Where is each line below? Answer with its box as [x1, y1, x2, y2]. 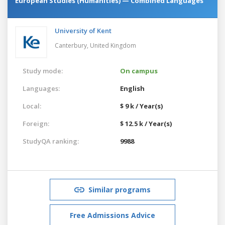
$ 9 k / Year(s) [120, 101, 163, 110]
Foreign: [23, 119, 49, 128]
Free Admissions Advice [70, 210, 155, 220]
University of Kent [55, 26, 111, 35]
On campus [120, 66, 158, 75]
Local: [23, 101, 41, 110]
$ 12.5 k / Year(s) [120, 119, 172, 128]
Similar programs [88, 184, 151, 194]
